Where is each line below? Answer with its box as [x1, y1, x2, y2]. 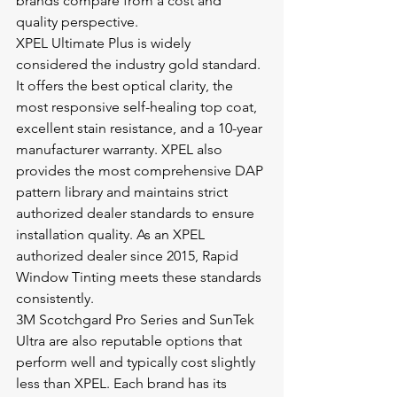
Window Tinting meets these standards [16, 269, 265, 285]
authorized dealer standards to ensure [16, 205, 258, 222]
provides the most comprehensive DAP [16, 162, 267, 179]
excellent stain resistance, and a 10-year [16, 120, 266, 136]
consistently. [16, 290, 94, 307]
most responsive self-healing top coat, [16, 98, 261, 115]
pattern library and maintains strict [16, 183, 231, 200]
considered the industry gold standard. [16, 56, 264, 73]
